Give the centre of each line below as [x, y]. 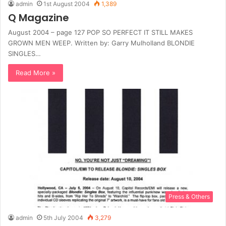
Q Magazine [39, 18]
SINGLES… [24, 54]
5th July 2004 [63, 217]
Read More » [36, 73]
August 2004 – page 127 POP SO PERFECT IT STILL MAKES [100, 33]
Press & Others [189, 196]
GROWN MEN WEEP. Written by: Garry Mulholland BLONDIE [101, 43]
